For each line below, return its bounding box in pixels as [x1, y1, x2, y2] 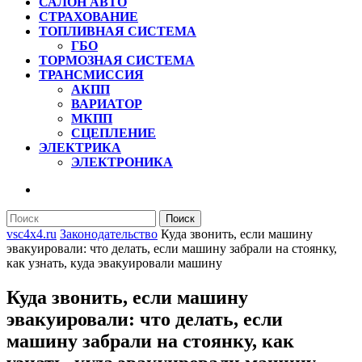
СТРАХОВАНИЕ [39, 10, 138, 23]
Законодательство [60, 227, 158, 241]
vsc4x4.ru [6, 227, 57, 241]
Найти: [6, 209, 44, 223]
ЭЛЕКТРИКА [39, 141, 121, 154]
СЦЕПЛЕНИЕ [71, 126, 156, 140]
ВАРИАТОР [71, 97, 142, 111]
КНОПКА [6, 182, 64, 196]
